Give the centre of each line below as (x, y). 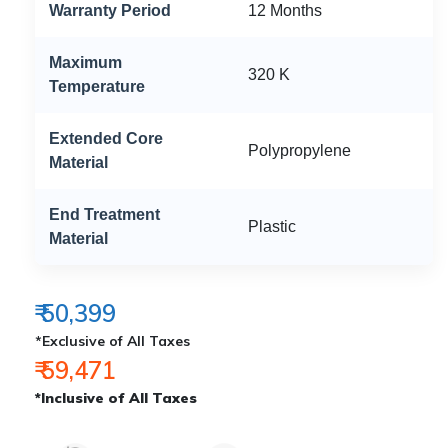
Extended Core (106, 139)
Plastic (272, 227)
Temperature (97, 87)
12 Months (285, 11)
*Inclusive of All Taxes (116, 398)
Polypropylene (299, 151)
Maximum (85, 63)
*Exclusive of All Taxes (112, 341)
